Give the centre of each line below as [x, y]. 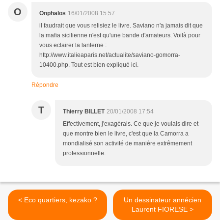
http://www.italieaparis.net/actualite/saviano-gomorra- [110, 55]
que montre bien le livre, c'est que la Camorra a [126, 134]
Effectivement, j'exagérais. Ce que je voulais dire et [131, 124]
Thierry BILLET [84, 111]
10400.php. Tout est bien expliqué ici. [89, 65]
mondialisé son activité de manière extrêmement [127, 143]
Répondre [45, 85]
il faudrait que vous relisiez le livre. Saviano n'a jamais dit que [121, 26]
